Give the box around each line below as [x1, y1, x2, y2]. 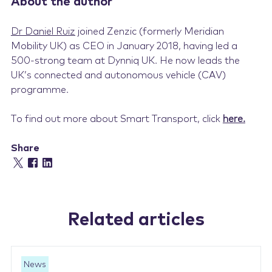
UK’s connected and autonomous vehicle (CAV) [10, 70, 226, 80]
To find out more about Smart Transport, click [10, 114, 223, 124]
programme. [10, 85, 69, 95]
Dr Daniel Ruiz [10, 27, 75, 36]
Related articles [67, 211, 205, 229]
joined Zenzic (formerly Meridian [75, 27, 224, 36]
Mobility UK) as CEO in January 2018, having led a [10, 41, 237, 51]
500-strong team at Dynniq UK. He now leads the [10, 56, 240, 66]
